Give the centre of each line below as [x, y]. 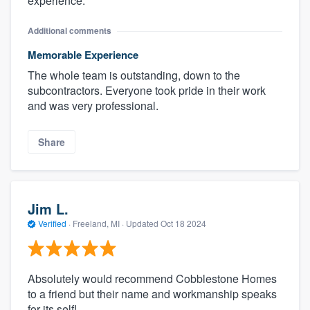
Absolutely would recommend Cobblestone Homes [152, 279]
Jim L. [48, 208]
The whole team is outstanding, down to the [134, 75]
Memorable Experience [83, 55]
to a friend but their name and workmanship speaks [152, 294]
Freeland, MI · [98, 223]
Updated [143, 223]
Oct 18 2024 [183, 223]
